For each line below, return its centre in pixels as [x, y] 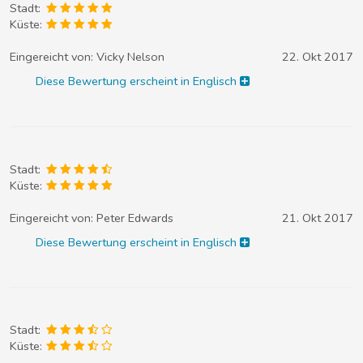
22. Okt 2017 [318, 57]
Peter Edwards [135, 218]
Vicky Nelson [130, 57]
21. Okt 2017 [318, 218]
